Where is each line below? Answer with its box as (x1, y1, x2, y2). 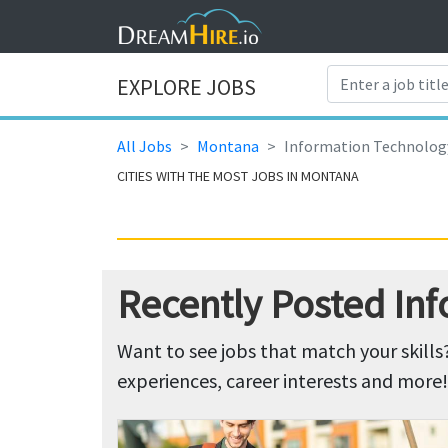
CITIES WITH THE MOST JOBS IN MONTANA (117, 166, 359, 185)
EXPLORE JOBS (117, 73, 256, 102)
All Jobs (117, 135, 172, 156)
